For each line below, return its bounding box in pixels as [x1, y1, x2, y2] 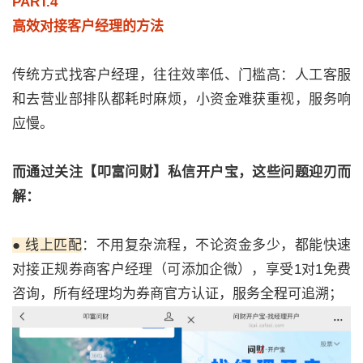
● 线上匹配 [12, 237, 82, 254]
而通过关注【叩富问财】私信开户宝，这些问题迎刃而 [12, 164, 351, 181]
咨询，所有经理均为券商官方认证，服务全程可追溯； [12, 286, 343, 302]
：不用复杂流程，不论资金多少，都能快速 [82, 237, 351, 254]
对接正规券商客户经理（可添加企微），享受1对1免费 [12, 262, 351, 278]
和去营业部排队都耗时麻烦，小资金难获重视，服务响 [12, 92, 351, 108]
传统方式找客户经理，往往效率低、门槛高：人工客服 [12, 67, 351, 83]
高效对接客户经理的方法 [12, 19, 164, 35]
